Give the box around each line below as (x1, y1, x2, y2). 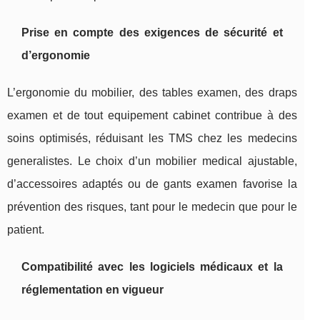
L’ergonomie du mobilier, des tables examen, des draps (7, 86, 297, 99)
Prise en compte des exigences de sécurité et (21, 26, 283, 39)
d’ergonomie (21, 49, 90, 62)
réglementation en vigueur (21, 284, 164, 296)
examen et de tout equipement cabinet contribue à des (7, 109, 297, 122)
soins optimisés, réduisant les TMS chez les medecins (7, 132, 297, 145)
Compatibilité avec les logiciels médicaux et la (21, 261, 283, 274)
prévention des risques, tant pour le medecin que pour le (7, 201, 297, 214)
